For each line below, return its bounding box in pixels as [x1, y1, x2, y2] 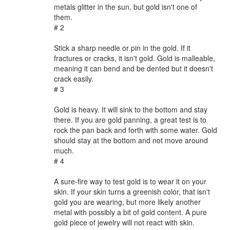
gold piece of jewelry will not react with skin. [54, 217, 195, 227]
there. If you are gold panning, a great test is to [54, 114, 206, 125]
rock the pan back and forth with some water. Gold [54, 125, 217, 135]
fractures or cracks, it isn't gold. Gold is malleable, [54, 53, 215, 63]
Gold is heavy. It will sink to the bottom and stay [54, 104, 207, 114]
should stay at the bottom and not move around [54, 135, 208, 145]
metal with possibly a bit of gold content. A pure [54, 207, 207, 217]
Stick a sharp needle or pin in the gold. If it [54, 43, 190, 53]
